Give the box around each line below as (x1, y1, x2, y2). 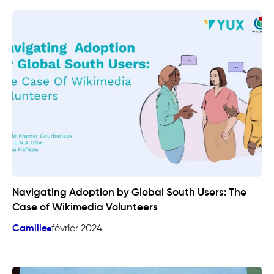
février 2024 (51, 224, 102, 234)
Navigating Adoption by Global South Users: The (12, 188, 246, 199)
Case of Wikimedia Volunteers (12, 202, 158, 213)
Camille (12, 224, 47, 234)
